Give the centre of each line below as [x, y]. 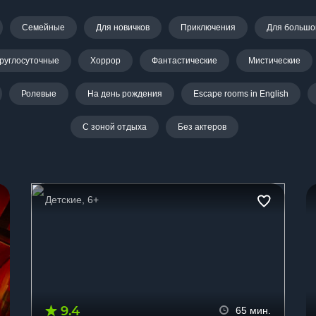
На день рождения [124, 94]
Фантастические [184, 61]
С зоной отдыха [115, 127]
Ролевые [38, 94]
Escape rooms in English [241, 94]
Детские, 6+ [72, 200]
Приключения [208, 28]
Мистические [274, 61]
